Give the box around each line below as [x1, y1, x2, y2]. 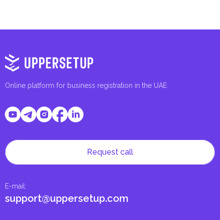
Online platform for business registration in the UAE [5, 82, 167, 89]
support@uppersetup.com [5, 192, 129, 204]
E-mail [5, 182, 25, 190]
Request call [87, 147, 133, 157]
